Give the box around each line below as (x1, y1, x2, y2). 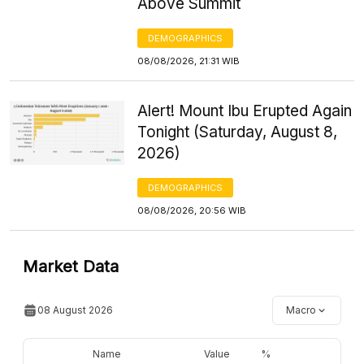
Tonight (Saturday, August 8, (137, 122, 338, 141)
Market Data (23, 256, 119, 276)
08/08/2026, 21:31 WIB (137, 54, 240, 67)
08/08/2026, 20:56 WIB (137, 204, 247, 216)
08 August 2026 (37, 303, 113, 316)
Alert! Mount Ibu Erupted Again (137, 101, 353, 120)
